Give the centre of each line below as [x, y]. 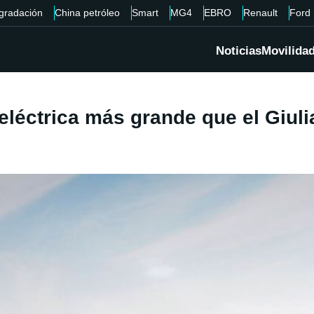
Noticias [239, 51]
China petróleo [87, 13]
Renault [260, 13]
